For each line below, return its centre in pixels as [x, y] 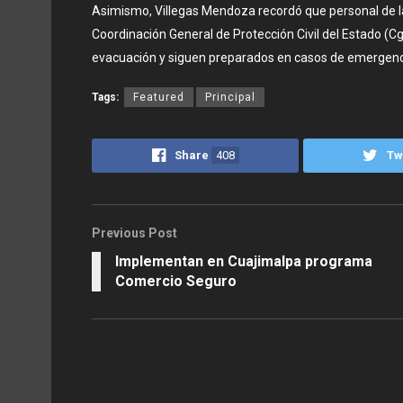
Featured [159, 97]
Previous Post [134, 233]
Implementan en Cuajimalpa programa [244, 261]
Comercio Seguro [176, 281]
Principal [230, 97]
